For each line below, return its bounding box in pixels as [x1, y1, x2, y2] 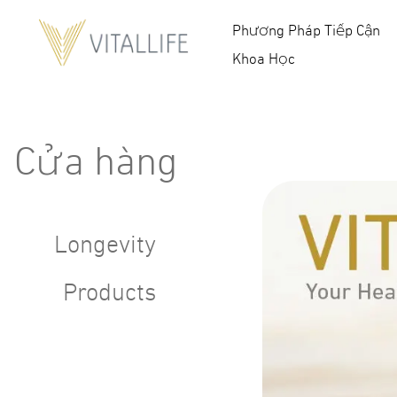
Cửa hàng [14, 138, 177, 183]
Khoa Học [231, 50, 295, 67]
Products [63, 277, 156, 307]
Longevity [54, 230, 156, 259]
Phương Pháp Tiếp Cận [231, 21, 380, 39]
